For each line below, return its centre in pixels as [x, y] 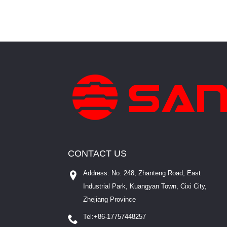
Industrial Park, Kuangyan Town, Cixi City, [145, 186]
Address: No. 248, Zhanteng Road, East [142, 173]
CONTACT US [98, 154]
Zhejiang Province [110, 200]
